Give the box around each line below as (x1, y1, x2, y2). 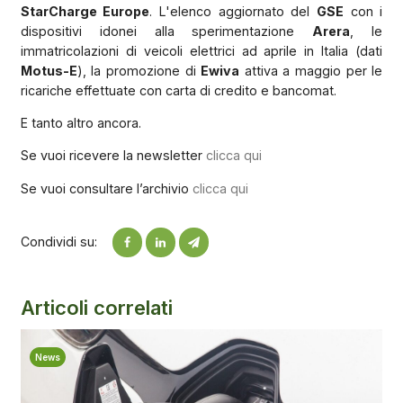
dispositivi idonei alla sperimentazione (20, 22, 313, 39)
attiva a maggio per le (239, 62, 383, 78)
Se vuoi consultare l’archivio (20, 180, 193, 196)
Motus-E (20, 62, 77, 78)
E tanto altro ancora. (20, 115, 141, 131)
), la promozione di (76, 62, 201, 78)
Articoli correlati (20, 295, 173, 319)
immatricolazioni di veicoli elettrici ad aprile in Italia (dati (20, 42, 383, 58)
